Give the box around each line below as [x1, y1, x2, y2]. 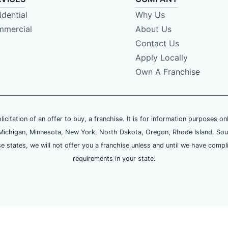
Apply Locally [135, 52, 188, 63]
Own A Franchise [135, 67, 200, 77]
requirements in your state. [72, 155, 156, 163]
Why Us [135, 10, 165, 20]
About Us [135, 24, 172, 35]
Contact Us [135, 38, 179, 49]
